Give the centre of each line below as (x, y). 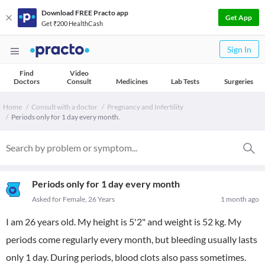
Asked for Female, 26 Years (73, 199)
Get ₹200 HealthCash (72, 23)
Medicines (132, 81)
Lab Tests (185, 81)
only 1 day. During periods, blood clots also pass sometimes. (126, 257)
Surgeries (238, 81)
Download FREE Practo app (85, 12)
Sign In (239, 49)
